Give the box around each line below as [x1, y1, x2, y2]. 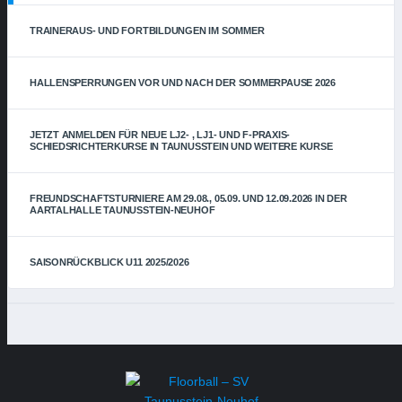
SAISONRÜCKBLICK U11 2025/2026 [30, 257, 189, 267]
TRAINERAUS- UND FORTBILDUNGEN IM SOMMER [30, 25, 265, 36]
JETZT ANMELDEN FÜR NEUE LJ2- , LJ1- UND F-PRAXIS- [30, 129, 291, 140]
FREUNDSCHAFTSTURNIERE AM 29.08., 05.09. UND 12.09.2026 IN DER [30, 193, 347, 204]
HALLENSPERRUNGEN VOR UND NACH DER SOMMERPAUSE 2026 [30, 77, 336, 88]
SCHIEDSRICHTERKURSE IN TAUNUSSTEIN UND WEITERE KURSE [30, 141, 333, 152]
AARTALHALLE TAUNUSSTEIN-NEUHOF [30, 205, 215, 215]
